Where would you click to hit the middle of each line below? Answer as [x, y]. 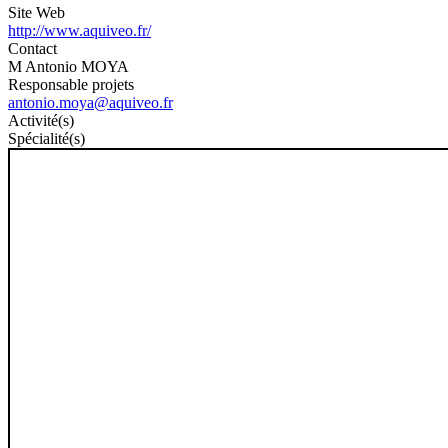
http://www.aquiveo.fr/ [79, 30]
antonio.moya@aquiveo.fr [90, 102]
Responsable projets [71, 84]
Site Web [36, 12]
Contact [32, 48]
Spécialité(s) [46, 138]
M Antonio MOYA [68, 66]
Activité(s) [41, 120]
